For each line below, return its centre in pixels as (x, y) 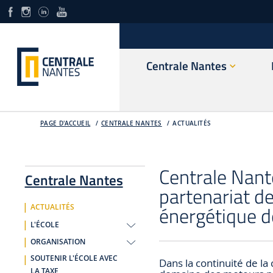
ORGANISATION (58, 242)
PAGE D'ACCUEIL (65, 123)
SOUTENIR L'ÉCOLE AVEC (74, 258)
